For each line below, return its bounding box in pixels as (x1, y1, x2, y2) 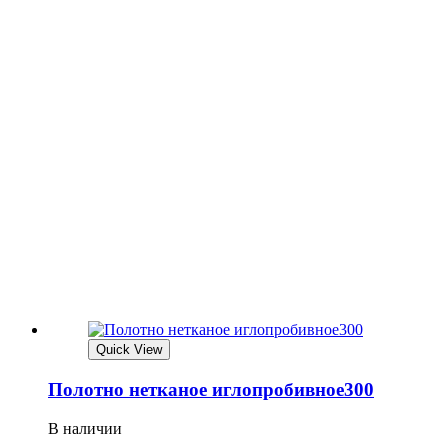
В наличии (48, 419, 122, 437)
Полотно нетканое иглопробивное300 (48, 379, 374, 401)
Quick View (96, 342, 162, 358)
